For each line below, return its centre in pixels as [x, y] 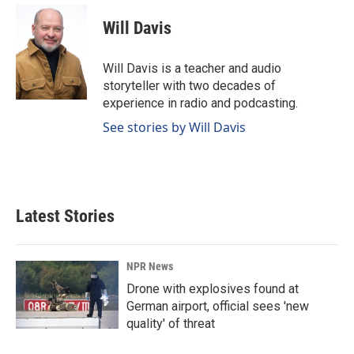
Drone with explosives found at [213, 288]
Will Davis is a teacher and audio [192, 68]
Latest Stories [65, 216]
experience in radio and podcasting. [200, 103]
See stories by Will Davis [174, 127]
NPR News [150, 266]
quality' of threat [171, 323]
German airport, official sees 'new [218, 306]
